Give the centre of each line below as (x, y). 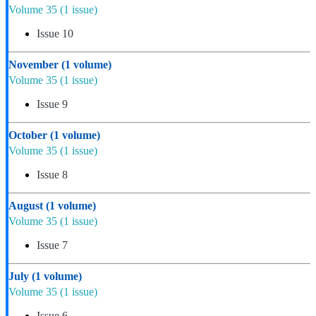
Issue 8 (52, 174)
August (27, 205)
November (35, 64)
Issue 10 (55, 33)
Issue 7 (52, 245)
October (29, 135)
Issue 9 (52, 104)
